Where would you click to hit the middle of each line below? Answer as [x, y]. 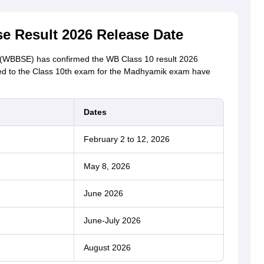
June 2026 [103, 193]
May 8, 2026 [107, 166]
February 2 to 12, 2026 [126, 139]
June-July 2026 [112, 220]
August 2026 [107, 247]
